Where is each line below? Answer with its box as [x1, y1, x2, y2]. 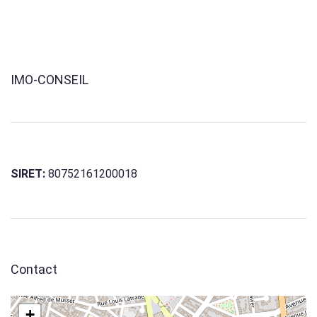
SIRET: [11, 167, 45, 181]
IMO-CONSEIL [11, 72, 88, 88]
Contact [11, 262, 57, 277]
